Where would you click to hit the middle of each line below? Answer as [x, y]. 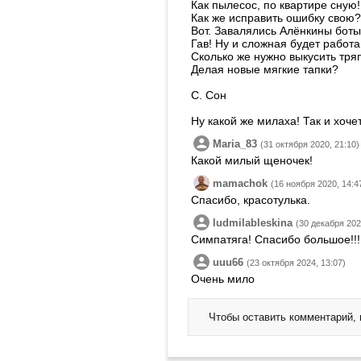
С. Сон [209, 95]
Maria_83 [235, 144]
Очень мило [223, 279]
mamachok [240, 183]
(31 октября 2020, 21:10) [310, 144]
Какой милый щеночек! [252, 160]
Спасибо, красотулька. [251, 200]
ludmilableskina [253, 223]
